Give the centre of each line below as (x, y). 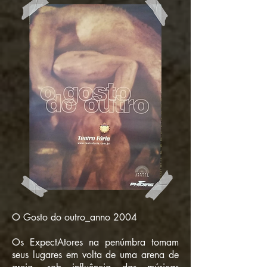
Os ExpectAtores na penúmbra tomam (95, 242)
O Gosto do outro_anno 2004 (74, 217)
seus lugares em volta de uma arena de (95, 255)
